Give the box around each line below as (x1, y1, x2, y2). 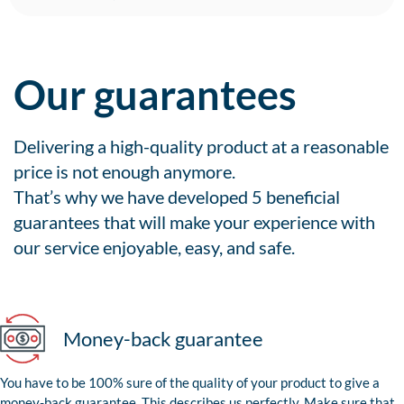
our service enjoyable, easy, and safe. (14, 236, 295, 259)
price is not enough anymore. (14, 161, 235, 183)
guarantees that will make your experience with (14, 211, 375, 234)
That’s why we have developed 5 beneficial (14, 186, 340, 208)
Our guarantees (14, 70, 297, 120)
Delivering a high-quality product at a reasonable (14, 135, 389, 158)
